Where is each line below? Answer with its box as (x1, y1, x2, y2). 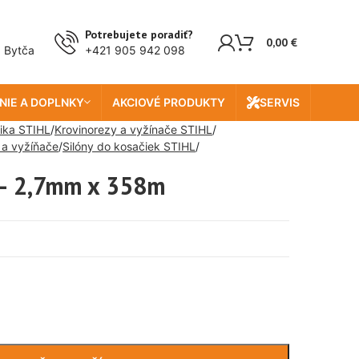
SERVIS (259, 95, 300, 109)
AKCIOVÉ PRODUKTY (111, 95, 225, 109)
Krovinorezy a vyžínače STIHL (54, 123, 212, 136)
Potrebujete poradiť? (85, 26, 193, 42)
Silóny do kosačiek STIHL (63, 139, 196, 153)
